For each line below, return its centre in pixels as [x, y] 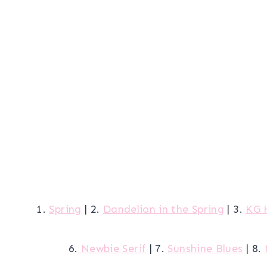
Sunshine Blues [205, 248]
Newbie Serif [112, 248]
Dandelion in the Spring [164, 209]
